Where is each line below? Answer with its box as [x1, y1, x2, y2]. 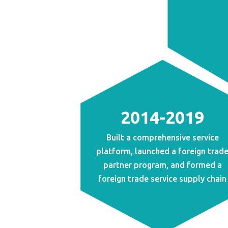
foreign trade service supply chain [98, 174, 227, 183]
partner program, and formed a [103, 160, 222, 169]
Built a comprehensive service [106, 132, 219, 142]
